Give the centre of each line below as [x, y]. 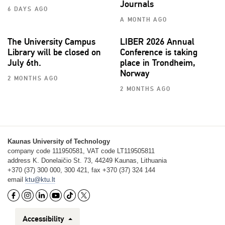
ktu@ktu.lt [40, 180]
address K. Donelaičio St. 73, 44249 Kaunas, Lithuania [87, 161]
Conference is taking [159, 52]
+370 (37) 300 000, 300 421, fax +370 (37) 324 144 [81, 170]
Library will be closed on [54, 52]
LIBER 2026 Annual [157, 42]
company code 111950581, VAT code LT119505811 [81, 151]
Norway [135, 74]
